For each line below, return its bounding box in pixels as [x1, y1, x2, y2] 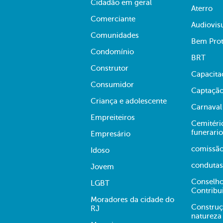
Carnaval [191, 103, 222, 111]
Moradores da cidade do [91, 196, 174, 204]
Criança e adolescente [91, 97, 167, 105]
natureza [191, 212, 222, 220]
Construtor [91, 64, 128, 72]
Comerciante [91, 15, 135, 23]
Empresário [91, 130, 130, 138]
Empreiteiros [91, 113, 135, 121]
